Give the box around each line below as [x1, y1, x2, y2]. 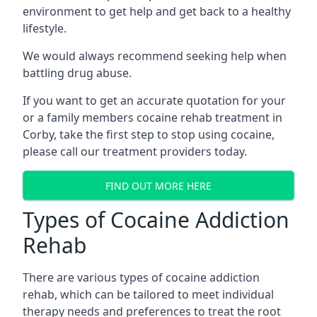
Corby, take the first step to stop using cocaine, [23, 127, 275, 142]
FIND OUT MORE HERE [105, 178, 212, 192]
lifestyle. [23, 21, 67, 36]
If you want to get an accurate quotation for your [23, 93, 286, 108]
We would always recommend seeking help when [23, 48, 287, 64]
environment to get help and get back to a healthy [23, 4, 291, 19]
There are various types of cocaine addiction [23, 270, 260, 285]
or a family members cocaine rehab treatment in [23, 110, 282, 125]
